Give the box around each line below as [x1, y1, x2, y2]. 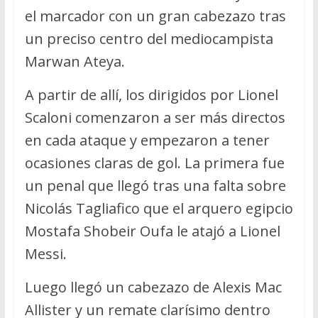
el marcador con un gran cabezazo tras [24, 6, 286, 26]
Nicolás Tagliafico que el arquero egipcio [24, 198, 293, 218]
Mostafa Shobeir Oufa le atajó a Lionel [24, 221, 280, 241]
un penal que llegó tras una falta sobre [24, 175, 286, 195]
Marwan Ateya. [24, 51, 125, 71]
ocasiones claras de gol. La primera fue [24, 153, 285, 172]
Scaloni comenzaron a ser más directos [24, 107, 285, 127]
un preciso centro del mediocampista [24, 28, 273, 48]
